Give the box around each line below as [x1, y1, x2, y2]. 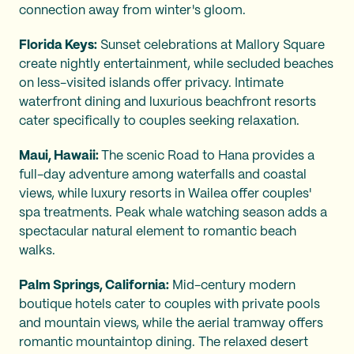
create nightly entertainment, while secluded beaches [19, 58, 333, 70]
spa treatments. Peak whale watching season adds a [19, 206, 327, 219]
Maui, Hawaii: [19, 149, 101, 162]
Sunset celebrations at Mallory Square [97, 39, 325, 51]
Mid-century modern [169, 279, 296, 292]
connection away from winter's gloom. [19, 4, 246, 17]
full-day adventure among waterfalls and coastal [19, 168, 307, 181]
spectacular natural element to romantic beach [19, 225, 296, 238]
